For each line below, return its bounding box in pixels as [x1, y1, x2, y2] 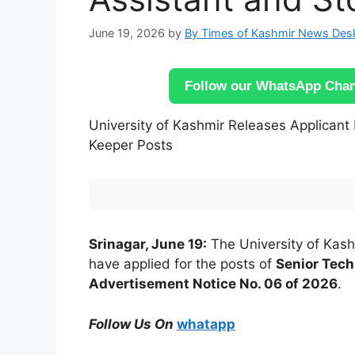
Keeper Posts [89, 137, 173, 154]
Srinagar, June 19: [89, 236, 207, 253]
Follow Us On [89, 315, 174, 332]
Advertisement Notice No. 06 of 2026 [89, 276, 338, 292]
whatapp [177, 315, 235, 332]
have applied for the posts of [89, 256, 276, 273]
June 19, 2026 [89, 26, 165, 40]
